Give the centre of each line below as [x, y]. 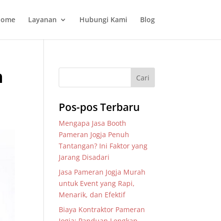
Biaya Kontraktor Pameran [102, 209]
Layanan [42, 19]
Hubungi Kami [103, 19]
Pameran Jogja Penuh [94, 134]
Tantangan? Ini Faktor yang [103, 146]
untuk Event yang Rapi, [97, 183]
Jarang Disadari [84, 157]
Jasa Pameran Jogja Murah [102, 172]
